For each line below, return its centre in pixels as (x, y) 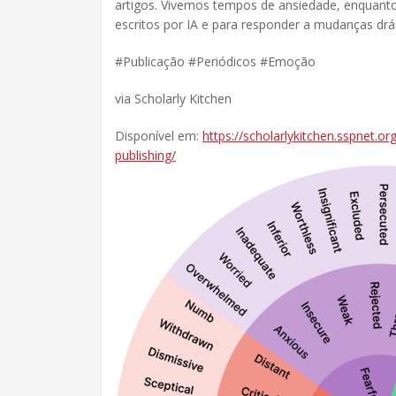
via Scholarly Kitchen (173, 99)
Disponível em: (159, 136)
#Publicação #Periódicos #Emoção (215, 61)
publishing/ (145, 155)
